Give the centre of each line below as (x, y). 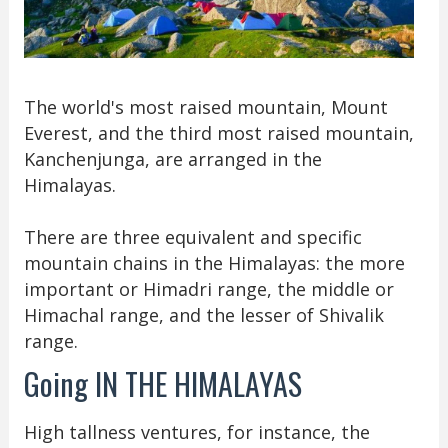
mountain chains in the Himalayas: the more (214, 262)
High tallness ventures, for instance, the (196, 431)
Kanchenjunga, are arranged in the (172, 158)
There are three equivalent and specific (192, 236)
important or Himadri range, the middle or (208, 288)
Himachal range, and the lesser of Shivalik (203, 314)
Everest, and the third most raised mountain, (218, 132)
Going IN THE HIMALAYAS (166, 383)
